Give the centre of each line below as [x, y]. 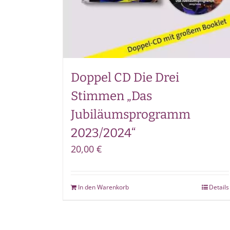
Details [219, 187]
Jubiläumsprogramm [131, 114]
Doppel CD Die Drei [125, 77]
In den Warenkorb [103, 187]
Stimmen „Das [111, 96]
